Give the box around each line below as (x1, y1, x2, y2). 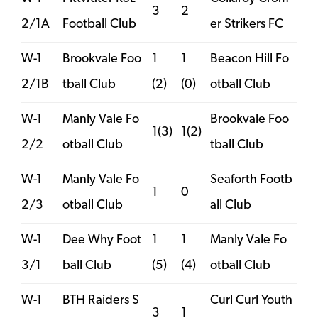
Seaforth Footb (210, 172, 292, 187)
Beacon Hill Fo (210, 52, 289, 66)
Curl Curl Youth (210, 293, 292, 307)
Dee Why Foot (62, 233, 141, 247)
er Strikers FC (210, 17, 283, 31)
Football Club (62, 17, 136, 31)
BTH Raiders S (62, 293, 139, 307)
